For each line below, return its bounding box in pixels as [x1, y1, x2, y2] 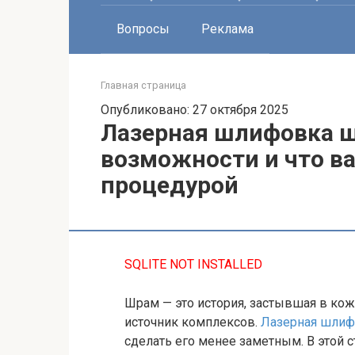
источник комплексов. [124, 315, 261, 330]
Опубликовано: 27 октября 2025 [101, 102, 288, 117]
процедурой [101, 171, 239, 199]
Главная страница [101, 79, 186, 91]
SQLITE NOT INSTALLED [124, 257, 262, 272]
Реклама [201, 21, 254, 36]
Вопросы [116, 21, 170, 36]
